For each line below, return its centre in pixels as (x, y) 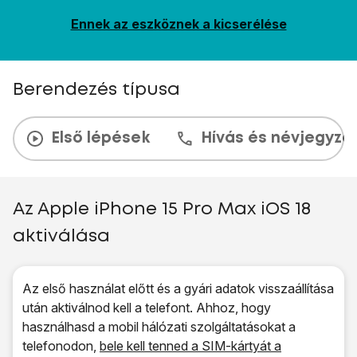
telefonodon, (61, 346)
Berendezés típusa (96, 90)
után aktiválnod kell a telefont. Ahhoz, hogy (147, 308)
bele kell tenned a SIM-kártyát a (190, 346)
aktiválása (61, 237)
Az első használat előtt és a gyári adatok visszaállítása (178, 288)
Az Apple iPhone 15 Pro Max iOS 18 (162, 210)
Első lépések (100, 138)
